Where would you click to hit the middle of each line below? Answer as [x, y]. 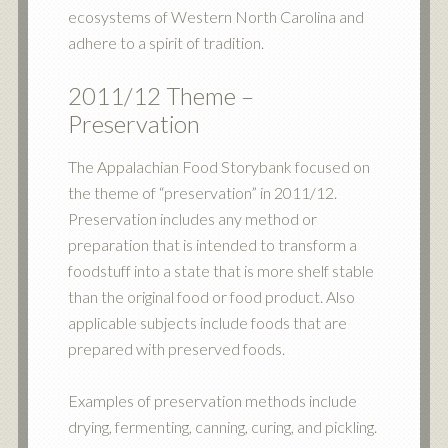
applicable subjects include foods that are [207, 322]
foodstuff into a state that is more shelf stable [220, 270]
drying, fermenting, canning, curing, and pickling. [222, 426]
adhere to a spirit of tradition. [165, 42]
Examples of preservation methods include [212, 400]
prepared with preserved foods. [176, 348]
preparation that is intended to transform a [212, 244]
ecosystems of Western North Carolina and [215, 16]
